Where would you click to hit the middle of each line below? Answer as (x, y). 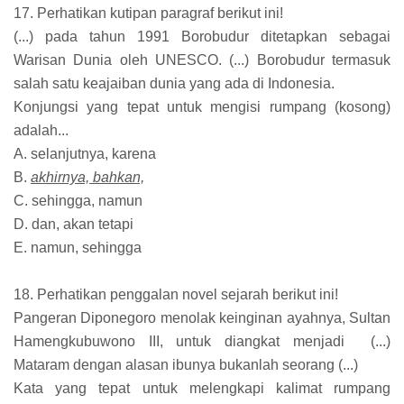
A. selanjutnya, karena (85, 154)
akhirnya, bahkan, (87, 178)
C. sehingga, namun (78, 201)
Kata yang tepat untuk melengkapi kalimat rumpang (202, 389)
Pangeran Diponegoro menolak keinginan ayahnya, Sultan (202, 318)
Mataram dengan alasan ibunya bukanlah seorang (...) (186, 365)
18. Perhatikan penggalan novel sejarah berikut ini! (176, 295)
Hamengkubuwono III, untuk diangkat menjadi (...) (202, 342)
